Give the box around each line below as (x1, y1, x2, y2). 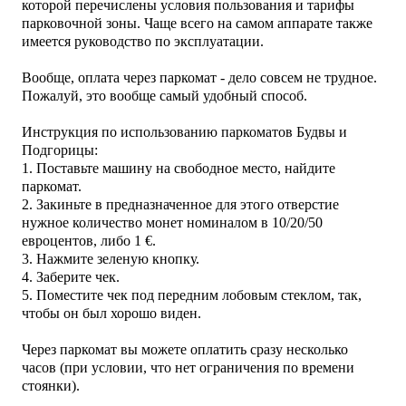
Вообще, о (22, 69, 85, 85)
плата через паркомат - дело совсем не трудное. (85, 69, 377, 85)
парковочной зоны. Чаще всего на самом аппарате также (22, 14, 372, 31)
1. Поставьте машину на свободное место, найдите (22, 159, 335, 176)
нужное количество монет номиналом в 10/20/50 (22, 214, 323, 230)
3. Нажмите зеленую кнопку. (22, 250, 199, 266)
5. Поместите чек (22, 286, 128, 303)
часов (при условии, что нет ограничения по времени (22, 359, 354, 375)
